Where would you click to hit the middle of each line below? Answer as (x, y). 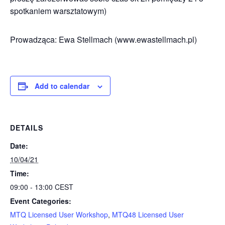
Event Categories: (41, 201)
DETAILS (27, 128)
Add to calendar (62, 86)
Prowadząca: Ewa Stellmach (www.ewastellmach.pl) (103, 39)
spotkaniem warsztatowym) (58, 11)
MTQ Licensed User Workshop (59, 214)
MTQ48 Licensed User (148, 214)
